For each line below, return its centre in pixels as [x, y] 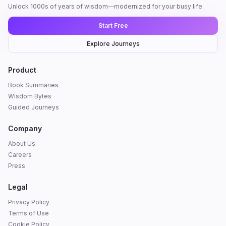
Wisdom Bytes [30, 96]
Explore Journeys [113, 44]
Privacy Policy [29, 202]
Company [25, 129]
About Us [22, 144]
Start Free [113, 26]
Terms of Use [29, 213]
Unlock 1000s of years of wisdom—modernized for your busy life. [106, 7]
